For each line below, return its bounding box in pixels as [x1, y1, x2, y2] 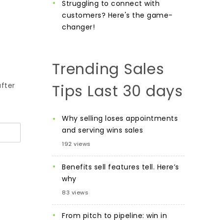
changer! [62, 22, 95, 32]
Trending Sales [52, 58, 165, 80]
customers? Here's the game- [62, 10, 173, 20]
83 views [62, 188, 88, 196]
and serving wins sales [62, 125, 143, 135]
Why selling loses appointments [62, 113, 178, 123]
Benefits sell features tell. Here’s [62, 162, 179, 172]
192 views [62, 139, 91, 148]
